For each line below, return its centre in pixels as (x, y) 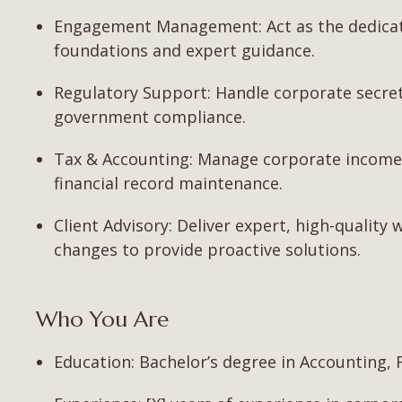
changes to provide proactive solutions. (207, 250)
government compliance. (150, 117)
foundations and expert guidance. (184, 51)
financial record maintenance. (168, 184)
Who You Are (102, 320)
